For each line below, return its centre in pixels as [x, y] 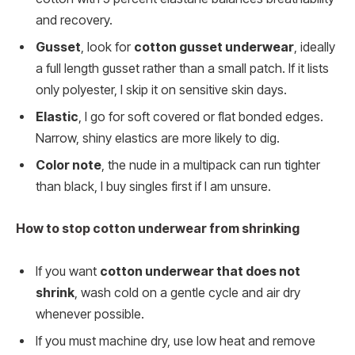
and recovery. [74, 20]
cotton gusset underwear [214, 47]
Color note [69, 165]
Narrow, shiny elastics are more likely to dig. [158, 138]
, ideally [315, 47]
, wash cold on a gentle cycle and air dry [187, 292]
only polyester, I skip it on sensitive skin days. [161, 90]
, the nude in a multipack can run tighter [211, 165]
